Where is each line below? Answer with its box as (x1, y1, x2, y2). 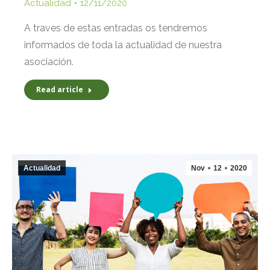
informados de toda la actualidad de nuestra (24, 39, 222, 51)
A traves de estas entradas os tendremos (24, 22, 207, 34)
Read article (36, 84, 83, 95)
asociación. (24, 56, 74, 68)
